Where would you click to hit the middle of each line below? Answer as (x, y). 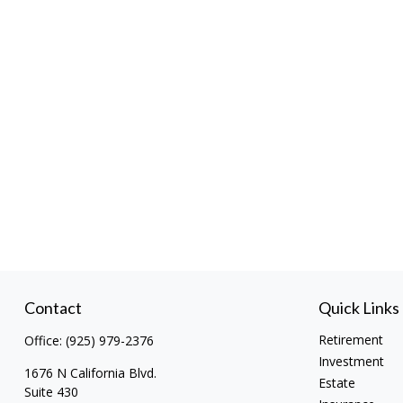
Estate (337, 383)
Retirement (351, 340)
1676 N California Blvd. (90, 373)
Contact (53, 308)
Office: (45, 341)
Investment (352, 362)
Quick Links (359, 308)
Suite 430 (51, 392)
